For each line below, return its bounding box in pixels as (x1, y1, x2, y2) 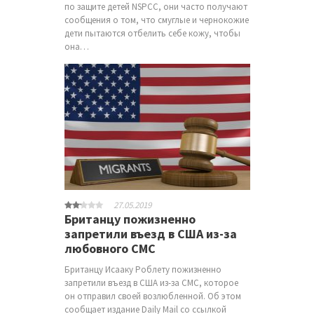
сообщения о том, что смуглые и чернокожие (64, 13, 249, 26)
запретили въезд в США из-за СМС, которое (64, 276, 238, 289)
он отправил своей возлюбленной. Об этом (64, 289, 241, 302)
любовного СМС (64, 240, 156, 257)
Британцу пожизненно (64, 210, 196, 227)
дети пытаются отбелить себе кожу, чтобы (64, 27, 240, 39)
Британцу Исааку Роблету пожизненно (64, 263, 221, 275)
